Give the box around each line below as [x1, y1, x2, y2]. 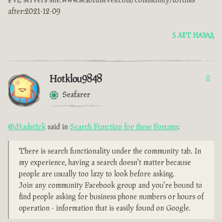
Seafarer [62, 91, 90, 100]
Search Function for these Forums [70, 123, 178, 132]
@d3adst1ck [8, 123, 46, 132]
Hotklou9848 [50, 74, 102, 85]
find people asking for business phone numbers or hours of [19, 193, 204, 202]
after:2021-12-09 [8, 7, 60, 16]
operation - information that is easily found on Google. [19, 204, 190, 213]
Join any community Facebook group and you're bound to [19, 181, 202, 190]
